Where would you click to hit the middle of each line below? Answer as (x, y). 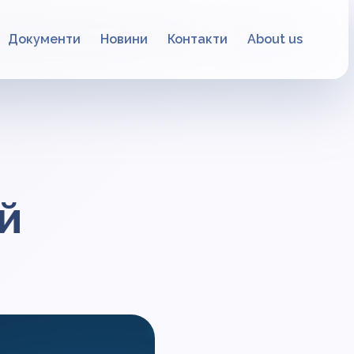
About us (275, 39)
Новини (124, 39)
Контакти (198, 39)
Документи (44, 39)
